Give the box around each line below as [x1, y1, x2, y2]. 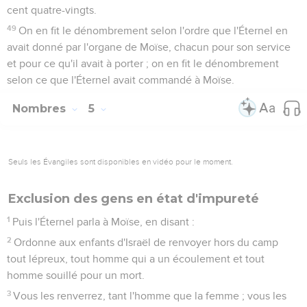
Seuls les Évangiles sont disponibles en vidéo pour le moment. [8, 156, 233, 167]
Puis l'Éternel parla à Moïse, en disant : [12, 216, 195, 228]
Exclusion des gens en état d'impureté [8, 191, 259, 206]
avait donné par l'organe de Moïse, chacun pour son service [7, 41, 291, 53]
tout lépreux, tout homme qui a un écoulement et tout [7, 253, 265, 265]
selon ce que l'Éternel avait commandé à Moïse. [7, 74, 234, 86]
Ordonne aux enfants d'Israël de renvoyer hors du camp [14, 236, 279, 248]
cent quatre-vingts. [7, 4, 97, 16]
